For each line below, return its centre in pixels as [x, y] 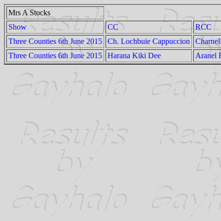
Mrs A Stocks [29, 13]
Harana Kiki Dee [134, 55]
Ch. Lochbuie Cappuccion [149, 41]
